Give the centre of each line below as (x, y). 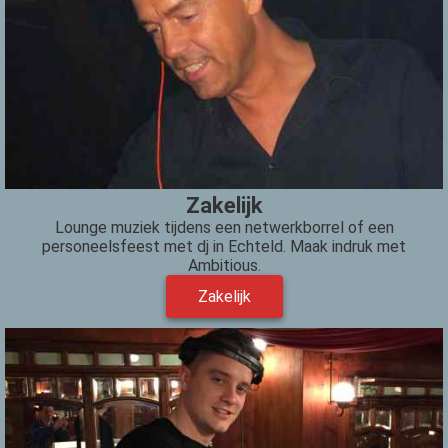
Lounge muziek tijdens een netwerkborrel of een (224, 228)
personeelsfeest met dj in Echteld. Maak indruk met (224, 247)
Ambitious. (224, 266)
